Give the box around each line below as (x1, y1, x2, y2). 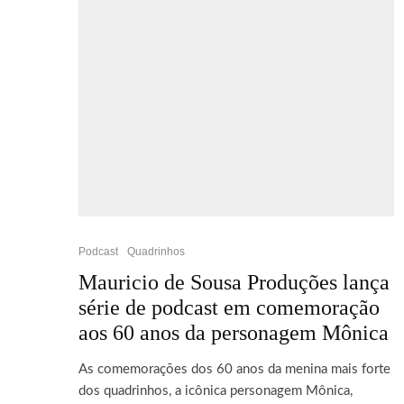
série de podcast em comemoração (78, 296, 380, 319)
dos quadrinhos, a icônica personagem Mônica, (78, 384, 353, 398)
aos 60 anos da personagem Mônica (78, 321, 389, 344)
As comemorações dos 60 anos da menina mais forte (78, 363, 390, 376)
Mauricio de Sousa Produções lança (78, 271, 390, 294)
